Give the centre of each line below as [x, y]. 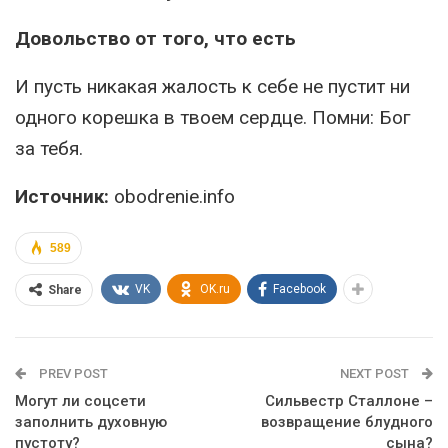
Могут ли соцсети [80, 401]
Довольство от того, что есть [155, 39]
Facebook [299, 289]
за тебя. [49, 149]
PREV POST [72, 374]
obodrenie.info [172, 197]
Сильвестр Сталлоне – [349, 401]
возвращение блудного [347, 422]
